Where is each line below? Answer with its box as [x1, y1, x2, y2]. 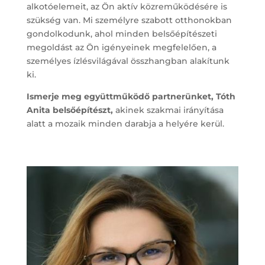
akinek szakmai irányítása [115, 105, 224, 116]
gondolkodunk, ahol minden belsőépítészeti [26, 28, 217, 40]
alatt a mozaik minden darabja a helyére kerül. [26, 118, 224, 130]
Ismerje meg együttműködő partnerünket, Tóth [26, 91, 235, 102]
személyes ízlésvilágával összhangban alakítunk [26, 56, 230, 67]
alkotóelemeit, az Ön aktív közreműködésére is [26, 1, 227, 12]
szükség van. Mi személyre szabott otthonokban [26, 15, 232, 26]
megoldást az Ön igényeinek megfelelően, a [26, 42, 216, 53]
